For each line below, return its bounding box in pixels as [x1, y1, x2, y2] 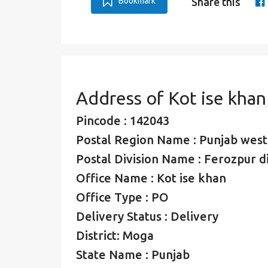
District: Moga [76, 229, 154, 242]
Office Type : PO [76, 190, 169, 204]
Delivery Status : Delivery [76, 209, 218, 223]
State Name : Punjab [76, 248, 190, 261]
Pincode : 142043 [76, 114, 169, 127]
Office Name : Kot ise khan [76, 171, 226, 185]
